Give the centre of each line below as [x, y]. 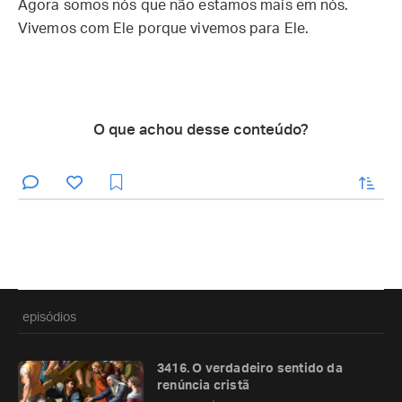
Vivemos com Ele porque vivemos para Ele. [164, 29]
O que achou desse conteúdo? [201, 130]
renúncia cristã [203, 386]
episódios [49, 318]
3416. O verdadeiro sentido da [250, 369]
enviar [344, 179]
